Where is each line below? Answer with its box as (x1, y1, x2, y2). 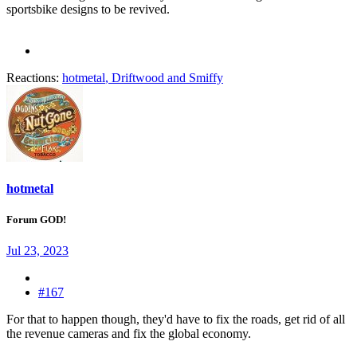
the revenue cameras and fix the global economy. (6, 327, 251, 341)
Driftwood (112, 70, 164, 84)
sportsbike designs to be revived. (6, 2, 170, 16)
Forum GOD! (6, 213, 66, 226)
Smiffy (189, 70, 223, 84)
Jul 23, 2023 (6, 244, 69, 258)
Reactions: (6, 70, 59, 84)
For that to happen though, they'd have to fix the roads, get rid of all (6, 312, 345, 327)
